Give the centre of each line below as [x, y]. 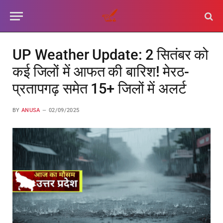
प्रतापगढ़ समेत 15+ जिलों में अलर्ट [99, 89]
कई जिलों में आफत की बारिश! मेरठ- [101, 72]
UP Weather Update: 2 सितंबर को [111, 55]
